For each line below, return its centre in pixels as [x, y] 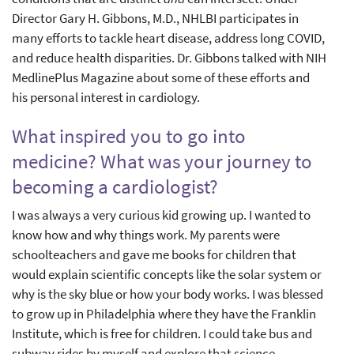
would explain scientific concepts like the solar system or [167, 274]
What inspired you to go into [129, 136]
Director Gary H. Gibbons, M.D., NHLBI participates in [155, 18]
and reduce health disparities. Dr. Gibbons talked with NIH [169, 57]
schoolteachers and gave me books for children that [154, 254]
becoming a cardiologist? [115, 186]
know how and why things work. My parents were [146, 234]
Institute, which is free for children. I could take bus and [162, 333]
